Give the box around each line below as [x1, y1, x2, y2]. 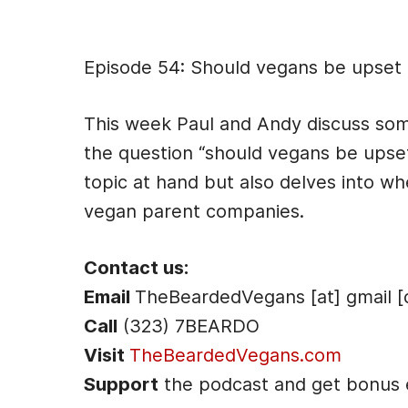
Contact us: [84, 257, 189, 279]
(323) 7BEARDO [117, 315, 260, 337]
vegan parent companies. [84, 200, 304, 222]
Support [84, 373, 158, 395]
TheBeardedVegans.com [129, 344, 342, 366]
